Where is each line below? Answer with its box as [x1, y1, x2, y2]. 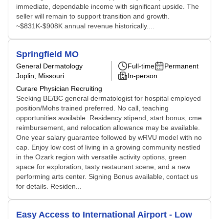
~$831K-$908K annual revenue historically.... [16, 22, 154, 30]
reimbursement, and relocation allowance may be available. [16, 124, 200, 131]
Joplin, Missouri [16, 72, 64, 80]
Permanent [164, 62, 198, 70]
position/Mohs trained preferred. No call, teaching [16, 104, 169, 112]
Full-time [128, 62, 154, 70]
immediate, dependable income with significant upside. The [16, 2, 199, 10]
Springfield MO [16, 49, 79, 59]
